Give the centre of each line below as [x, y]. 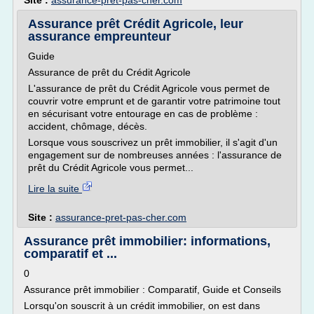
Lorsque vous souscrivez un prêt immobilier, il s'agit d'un [153, 142]
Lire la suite [55, 189]
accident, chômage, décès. [88, 126]
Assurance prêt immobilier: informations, [147, 241]
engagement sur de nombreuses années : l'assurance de [155, 155]
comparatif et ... [70, 254]
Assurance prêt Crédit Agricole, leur [136, 24]
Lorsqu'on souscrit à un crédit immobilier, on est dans [142, 306]
